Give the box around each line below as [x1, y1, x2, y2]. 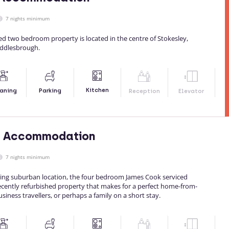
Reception [128, 88, 160, 95]
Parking [38, 87, 61, 95]
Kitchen [85, 87, 109, 94]
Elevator [178, 88, 204, 95]
